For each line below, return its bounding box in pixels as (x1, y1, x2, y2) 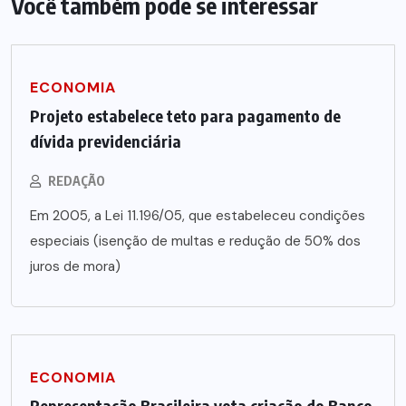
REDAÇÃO (48, 172, 105, 188)
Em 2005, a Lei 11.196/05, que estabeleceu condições (30, 206, 365, 225)
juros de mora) (30, 256, 121, 275)
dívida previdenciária (30, 130, 181, 151)
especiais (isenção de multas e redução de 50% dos (30, 231, 361, 250)
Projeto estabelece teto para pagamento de (30, 104, 341, 126)
